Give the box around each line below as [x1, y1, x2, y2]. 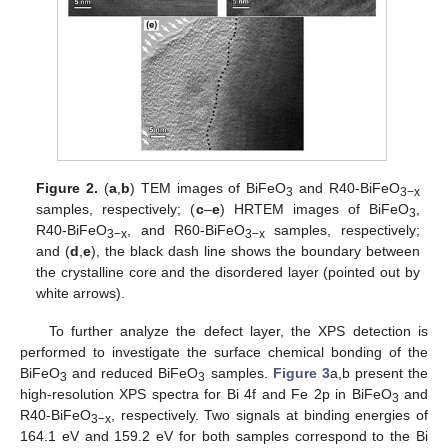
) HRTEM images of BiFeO [219, 200, 409, 217]
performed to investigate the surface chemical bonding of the [20, 343, 428, 360]
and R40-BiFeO [293, 179, 400, 196]
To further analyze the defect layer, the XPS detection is [48, 322, 428, 339]
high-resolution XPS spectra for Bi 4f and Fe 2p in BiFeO [20, 385, 392, 402]
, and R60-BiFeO [127, 221, 246, 238]
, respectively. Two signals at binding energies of [111, 406, 428, 423]
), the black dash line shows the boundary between [91, 242, 420, 259]
